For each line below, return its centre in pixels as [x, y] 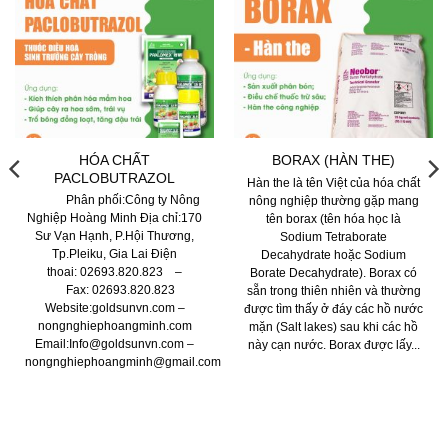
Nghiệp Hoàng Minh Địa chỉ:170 [114, 218]
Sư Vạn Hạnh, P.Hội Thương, [114, 236]
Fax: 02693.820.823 [114, 290]
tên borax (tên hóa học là [333, 218]
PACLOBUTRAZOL [114, 177]
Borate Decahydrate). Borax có [333, 272]
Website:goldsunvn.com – [114, 308]
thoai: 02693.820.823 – [114, 272]
